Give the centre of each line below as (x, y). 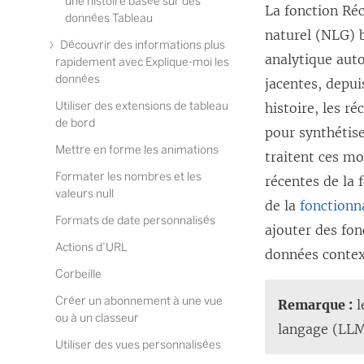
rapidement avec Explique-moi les (142, 62)
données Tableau (109, 18)
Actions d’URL (91, 247)
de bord (75, 123)
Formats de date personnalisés (135, 221)
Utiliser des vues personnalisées (138, 345)
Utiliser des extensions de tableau (142, 106)
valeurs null (84, 194)
